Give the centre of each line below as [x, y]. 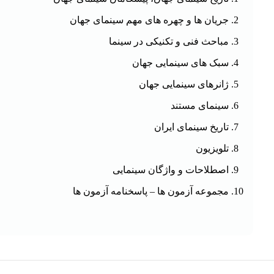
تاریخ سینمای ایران [192, 127]
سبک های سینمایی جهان [181, 62]
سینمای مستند [200, 105]
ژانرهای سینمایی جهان [184, 84]
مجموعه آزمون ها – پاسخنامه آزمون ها [151, 191]
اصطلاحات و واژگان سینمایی [171, 169]
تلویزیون [213, 148]
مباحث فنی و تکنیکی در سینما [169, 41]
